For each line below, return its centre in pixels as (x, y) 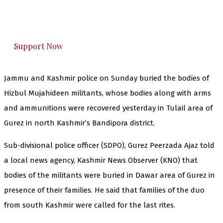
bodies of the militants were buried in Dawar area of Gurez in (110, 175)
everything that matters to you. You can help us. (105, 26)
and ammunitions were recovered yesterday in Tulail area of (108, 108)
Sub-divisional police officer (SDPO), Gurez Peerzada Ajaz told (109, 145)
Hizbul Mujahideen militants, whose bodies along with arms (108, 93)
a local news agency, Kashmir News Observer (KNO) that (101, 160)
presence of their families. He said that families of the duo (104, 190)
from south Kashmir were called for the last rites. (90, 205)
